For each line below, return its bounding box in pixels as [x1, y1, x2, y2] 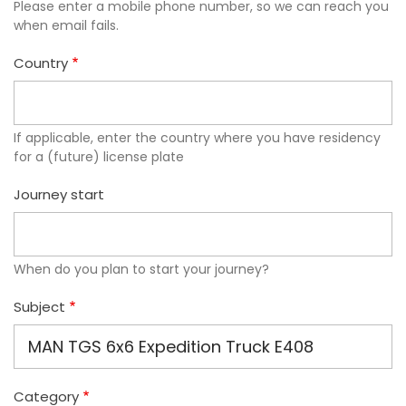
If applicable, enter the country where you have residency [14, 128, 381, 147]
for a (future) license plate [14, 147, 184, 166]
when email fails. [14, 15, 119, 34]
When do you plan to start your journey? [14, 259, 269, 278]
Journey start [14, 184, 104, 204]
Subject [14, 296, 65, 316]
